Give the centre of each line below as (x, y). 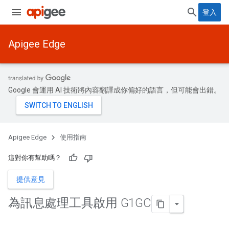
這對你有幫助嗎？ (35, 158)
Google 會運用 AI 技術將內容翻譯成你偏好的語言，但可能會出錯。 (114, 90)
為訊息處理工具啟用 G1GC (80, 203)
